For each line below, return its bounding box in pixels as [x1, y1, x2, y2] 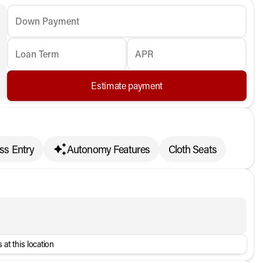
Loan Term [15, 48, 60, 60]
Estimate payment [91, 79, 163, 92]
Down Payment [15, 15, 80, 27]
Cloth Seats [168, 141, 217, 156]
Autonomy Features [67, 141, 150, 156]
